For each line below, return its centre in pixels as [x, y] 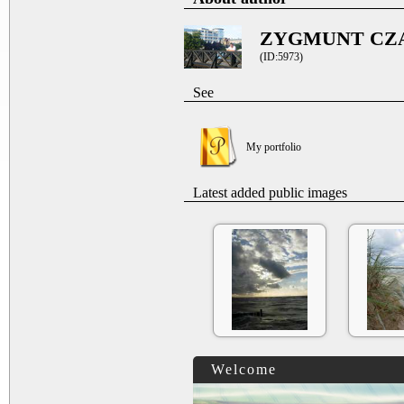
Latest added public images [270, 192]
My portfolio [274, 147]
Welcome [244, 369]
